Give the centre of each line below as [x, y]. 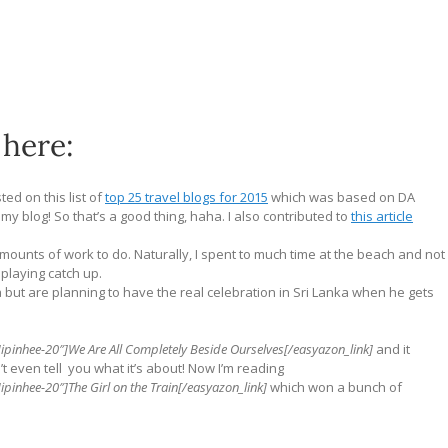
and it [393, 349]
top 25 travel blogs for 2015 [186, 197]
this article [382, 216]
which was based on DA [341, 197]
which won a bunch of [336, 387]
